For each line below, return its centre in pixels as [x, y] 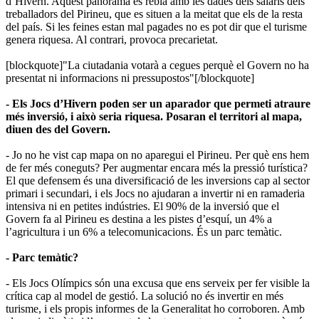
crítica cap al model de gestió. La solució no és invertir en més [145, 296]
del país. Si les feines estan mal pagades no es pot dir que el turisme [156, 26]
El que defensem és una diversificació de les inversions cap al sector [158, 180]
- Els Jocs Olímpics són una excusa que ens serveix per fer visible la [158, 283]
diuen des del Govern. [58, 129]
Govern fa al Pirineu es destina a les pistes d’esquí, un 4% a [139, 219]
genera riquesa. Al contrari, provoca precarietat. [112, 39]
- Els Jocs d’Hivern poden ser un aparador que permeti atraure [158, 103]
